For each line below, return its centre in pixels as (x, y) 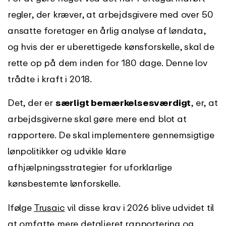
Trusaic (49, 207)
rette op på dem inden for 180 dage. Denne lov (107, 62)
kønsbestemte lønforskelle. (64, 183)
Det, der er (32, 103)
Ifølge (21, 207)
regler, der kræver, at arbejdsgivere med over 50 (110, 14)
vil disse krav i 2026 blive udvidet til (139, 207)
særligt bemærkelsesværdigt (123, 103)
